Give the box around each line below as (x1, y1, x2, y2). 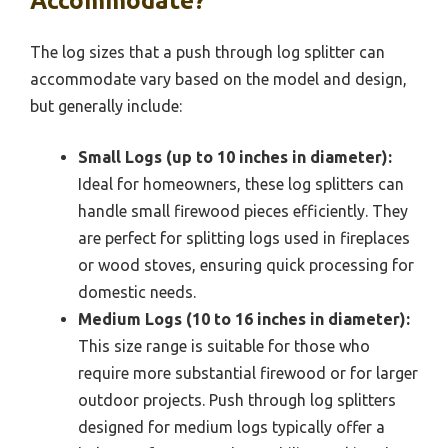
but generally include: (30, 96, 182, 115)
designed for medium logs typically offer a (78, 417, 385, 436)
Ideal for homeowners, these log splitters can (78, 174, 404, 193)
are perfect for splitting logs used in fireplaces (78, 228, 410, 247)
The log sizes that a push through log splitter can (30, 42, 385, 61)
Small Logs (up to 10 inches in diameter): (78, 147, 392, 166)
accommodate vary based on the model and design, (30, 69, 407, 88)
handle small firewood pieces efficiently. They (78, 201, 408, 220)
